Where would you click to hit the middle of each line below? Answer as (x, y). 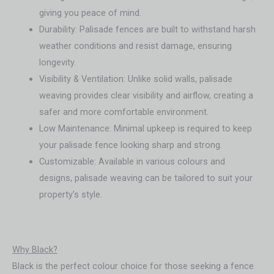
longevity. (57, 62)
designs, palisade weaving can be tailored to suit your (146, 178)
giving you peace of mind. (90, 13)
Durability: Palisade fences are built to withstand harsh (147, 29)
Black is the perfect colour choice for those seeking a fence (133, 266)
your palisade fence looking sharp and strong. (130, 145)
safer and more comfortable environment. (124, 112)
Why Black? (35, 250)
